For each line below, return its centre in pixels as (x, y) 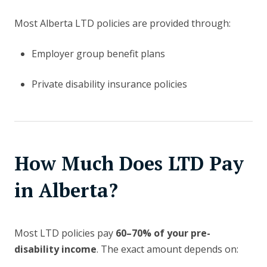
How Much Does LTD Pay (129, 164)
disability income (55, 249)
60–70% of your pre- (163, 233)
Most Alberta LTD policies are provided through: (122, 24)
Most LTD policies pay (65, 233)
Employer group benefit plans (98, 54)
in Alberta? (66, 190)
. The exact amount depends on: (167, 249)
